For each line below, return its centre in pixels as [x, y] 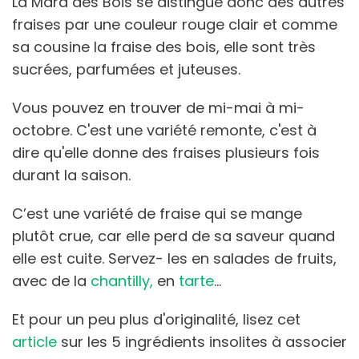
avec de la [51, 280]
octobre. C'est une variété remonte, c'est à [164, 130]
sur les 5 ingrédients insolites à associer [202, 341]
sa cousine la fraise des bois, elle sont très [164, 46]
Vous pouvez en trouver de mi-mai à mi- [158, 107]
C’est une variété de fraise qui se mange [157, 213]
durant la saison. [73, 175]
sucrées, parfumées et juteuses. [128, 69]
